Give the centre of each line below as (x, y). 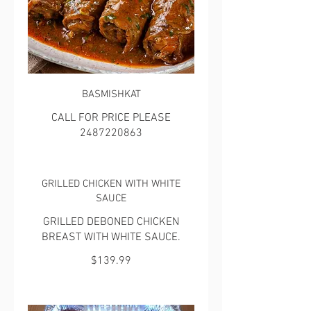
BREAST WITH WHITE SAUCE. (111, 237)
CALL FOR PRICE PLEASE (111, 118)
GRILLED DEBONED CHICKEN (111, 222)
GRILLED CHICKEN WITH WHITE (111, 184)
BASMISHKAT (111, 94)
